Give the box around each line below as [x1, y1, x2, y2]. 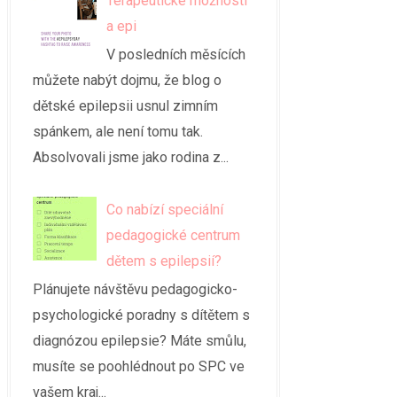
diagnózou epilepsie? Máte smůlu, [33, 331, 246, 349]
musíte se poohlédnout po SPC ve [33, 357, 245, 375]
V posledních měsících [106, 46, 246, 64]
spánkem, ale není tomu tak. [33, 123, 203, 141]
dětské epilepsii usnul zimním [33, 97, 218, 115]
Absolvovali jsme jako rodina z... [33, 149, 229, 167]
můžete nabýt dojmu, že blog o [33, 72, 222, 90]
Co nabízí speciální [106, 200, 224, 218]
